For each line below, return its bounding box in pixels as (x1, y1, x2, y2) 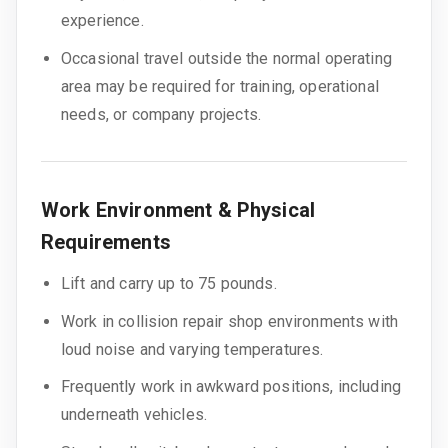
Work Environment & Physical (41, 198, 316, 223)
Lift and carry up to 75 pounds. (61, 274, 277, 294)
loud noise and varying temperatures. (61, 339, 324, 359)
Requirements (41, 230, 171, 255)
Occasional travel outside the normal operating (61, 49, 392, 69)
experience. (61, 11, 144, 31)
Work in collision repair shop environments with (61, 311, 399, 331)
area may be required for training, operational (61, 77, 379, 97)
